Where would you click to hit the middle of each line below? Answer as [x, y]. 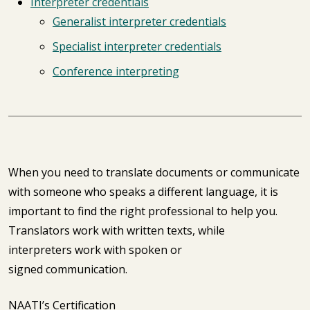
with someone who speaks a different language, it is [143, 192]
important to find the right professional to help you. [143, 211]
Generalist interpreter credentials [139, 21]
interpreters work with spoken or [95, 250]
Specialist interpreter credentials [137, 46]
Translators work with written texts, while [117, 230]
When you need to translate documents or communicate [154, 172]
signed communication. [69, 269]
